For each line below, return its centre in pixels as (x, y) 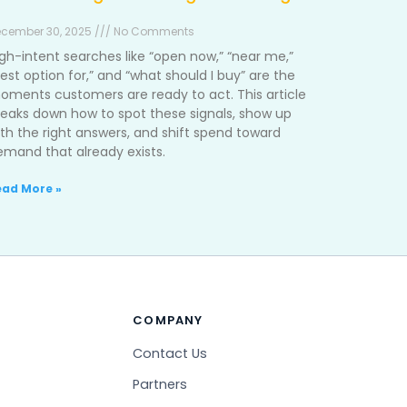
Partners (160, 384)
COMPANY (168, 320)
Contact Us (170, 353)
